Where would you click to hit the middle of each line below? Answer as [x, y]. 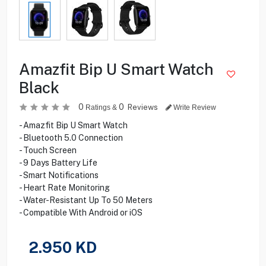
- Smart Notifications [58, 175]
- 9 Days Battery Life [58, 162]
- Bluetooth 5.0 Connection [71, 137]
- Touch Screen [47, 150]
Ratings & [101, 107]
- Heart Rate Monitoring [64, 187]
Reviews [143, 107]
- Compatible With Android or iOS [80, 212]
